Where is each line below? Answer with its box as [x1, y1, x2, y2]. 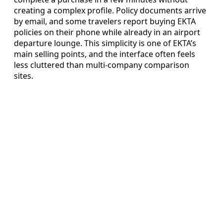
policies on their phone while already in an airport [14, 27, 200, 38]
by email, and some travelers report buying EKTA [14, 16, 196, 27]
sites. [14, 70, 33, 82]
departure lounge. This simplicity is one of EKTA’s [14, 38, 196, 49]
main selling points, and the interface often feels [14, 49, 195, 60]
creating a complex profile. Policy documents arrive [14, 5, 206, 16]
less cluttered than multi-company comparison [14, 59, 189, 71]
